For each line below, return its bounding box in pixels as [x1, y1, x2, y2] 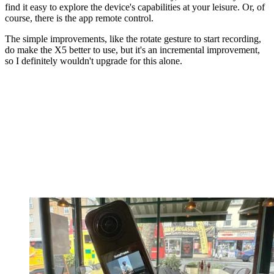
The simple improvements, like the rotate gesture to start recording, [5, 33, 261, 44]
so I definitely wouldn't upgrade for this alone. [5, 55, 182, 66]
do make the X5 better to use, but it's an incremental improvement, [5, 44, 260, 55]
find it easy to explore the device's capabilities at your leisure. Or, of [5, 1, 265, 12]
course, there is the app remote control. [5, 12, 154, 23]
